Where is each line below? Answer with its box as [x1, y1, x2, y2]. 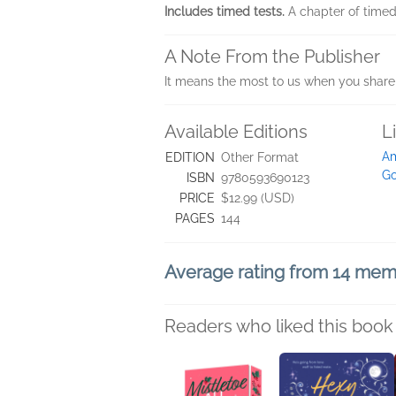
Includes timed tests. [164, 4, 288, 19]
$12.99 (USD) [221, 191, 294, 205]
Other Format [221, 150, 299, 164]
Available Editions [164, 121, 308, 142]
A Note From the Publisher [164, 46, 380, 67]
